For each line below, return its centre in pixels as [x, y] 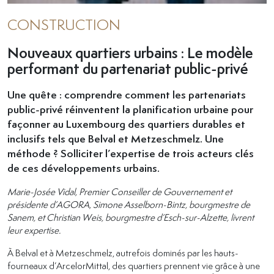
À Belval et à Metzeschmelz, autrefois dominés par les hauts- [123, 252]
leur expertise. [34, 230]
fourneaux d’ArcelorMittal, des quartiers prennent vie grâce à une [134, 265]
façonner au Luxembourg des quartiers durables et [126, 124]
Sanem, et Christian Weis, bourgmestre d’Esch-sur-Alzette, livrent [131, 217]
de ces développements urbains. [83, 168]
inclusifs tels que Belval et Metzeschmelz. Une [116, 138]
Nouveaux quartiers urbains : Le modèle [130, 52]
